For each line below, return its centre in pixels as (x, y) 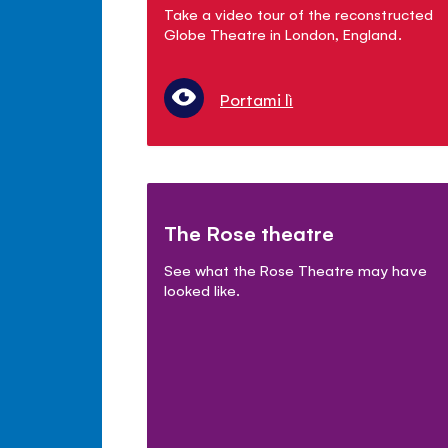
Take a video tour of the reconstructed (298, 14)
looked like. (202, 290)
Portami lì (257, 99)
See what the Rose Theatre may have (295, 270)
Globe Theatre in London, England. (283, 34)
